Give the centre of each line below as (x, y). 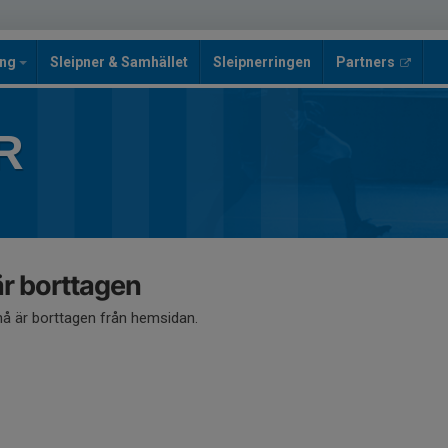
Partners (365, 62)
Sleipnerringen (262, 62)
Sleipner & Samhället (119, 62)
